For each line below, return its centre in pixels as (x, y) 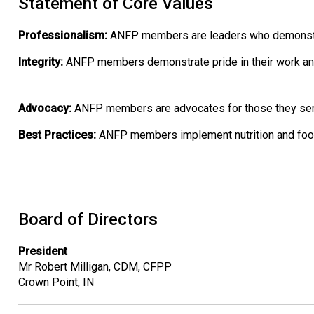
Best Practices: (57, 135)
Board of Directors (88, 219)
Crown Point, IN (56, 282)
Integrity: (41, 62)
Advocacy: (45, 108)
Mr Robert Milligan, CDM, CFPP (95, 266)
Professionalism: (64, 35)
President (43, 251)
